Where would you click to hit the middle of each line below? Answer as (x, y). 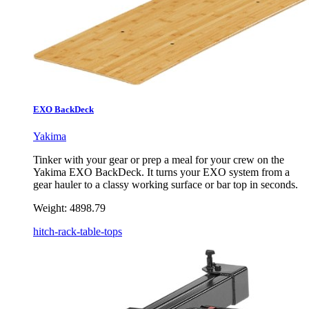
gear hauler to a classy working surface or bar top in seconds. (166, 184)
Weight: (50, 208)
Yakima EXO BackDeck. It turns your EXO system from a (161, 172)
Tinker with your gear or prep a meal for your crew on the (159, 159)
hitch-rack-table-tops (78, 231)
